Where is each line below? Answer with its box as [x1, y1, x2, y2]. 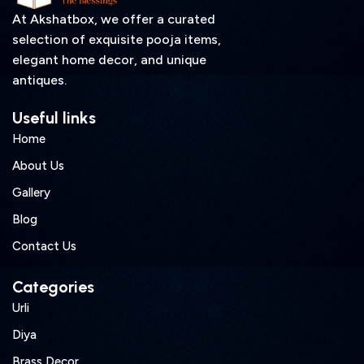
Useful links [12, 108, 96, 128]
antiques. [12, 72, 67, 89]
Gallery [12, 185, 50, 201]
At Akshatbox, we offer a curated [12, 11, 215, 28]
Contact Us [12, 239, 76, 254]
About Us [12, 158, 64, 174]
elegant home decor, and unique [12, 52, 206, 68]
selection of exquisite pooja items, [12, 32, 221, 48]
